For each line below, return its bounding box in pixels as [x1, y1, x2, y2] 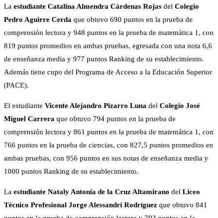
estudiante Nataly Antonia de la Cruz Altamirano [14, 188, 169, 196]
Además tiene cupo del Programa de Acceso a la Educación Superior [4, 68, 212, 76]
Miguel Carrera [4, 115, 56, 123]
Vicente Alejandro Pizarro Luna [45, 102, 148, 110]
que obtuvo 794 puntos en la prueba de [56, 115, 176, 123]
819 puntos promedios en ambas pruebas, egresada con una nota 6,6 [4, 42, 212, 50]
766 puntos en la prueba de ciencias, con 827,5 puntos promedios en [4, 141, 213, 149]
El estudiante [4, 102, 45, 110]
